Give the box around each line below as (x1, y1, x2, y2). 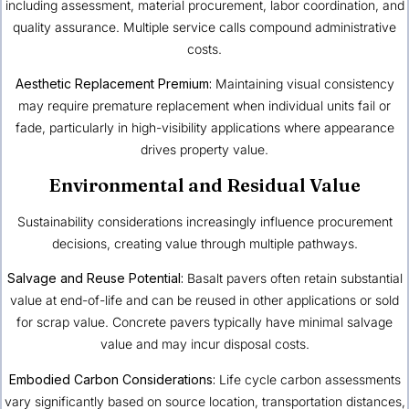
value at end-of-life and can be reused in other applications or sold (10, 292, 399, 309)
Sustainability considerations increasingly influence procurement (16, 213, 393, 229)
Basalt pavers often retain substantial (183, 270, 403, 287)
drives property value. (141, 142, 268, 158)
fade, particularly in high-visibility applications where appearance (15, 120, 394, 136)
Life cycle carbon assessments (215, 371, 401, 387)
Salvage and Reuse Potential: (6, 270, 184, 287)
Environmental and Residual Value (48, 173, 361, 196)
